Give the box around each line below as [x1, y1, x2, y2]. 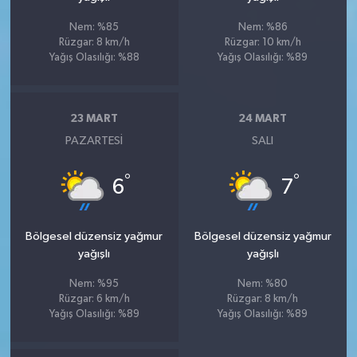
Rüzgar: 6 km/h [58, 293, 130, 304]
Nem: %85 [69, 22, 120, 33]
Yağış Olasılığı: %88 [49, 52, 139, 63]
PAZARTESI [65, 134, 124, 147]
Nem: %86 [237, 22, 288, 33]
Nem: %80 [237, 278, 288, 289]
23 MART [70, 113, 119, 125]
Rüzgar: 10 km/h [224, 37, 301, 48]
